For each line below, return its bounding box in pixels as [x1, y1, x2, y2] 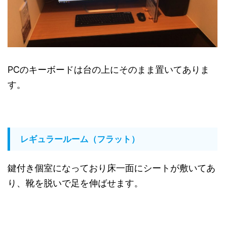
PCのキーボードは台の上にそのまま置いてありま [8, 64, 209, 75]
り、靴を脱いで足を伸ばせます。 [8, 177, 143, 188]
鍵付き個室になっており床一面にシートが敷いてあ [8, 162, 215, 173]
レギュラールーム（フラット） [20, 134, 140, 144]
